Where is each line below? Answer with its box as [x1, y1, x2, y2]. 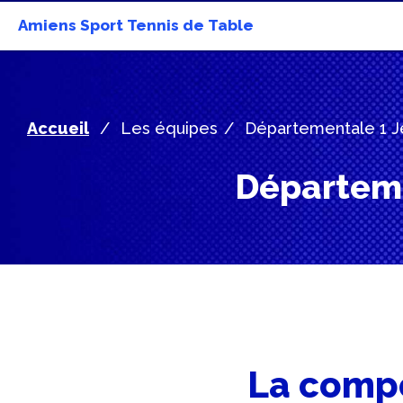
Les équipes [121, 119, 218, 138]
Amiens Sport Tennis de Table [18, 16, 254, 34]
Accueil [27, 119, 89, 138]
